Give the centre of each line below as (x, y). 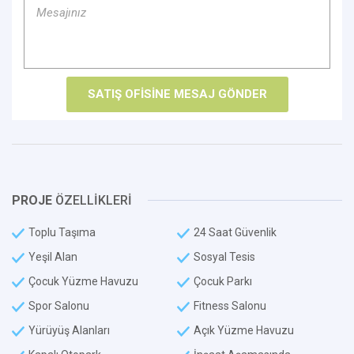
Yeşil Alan (53, 257)
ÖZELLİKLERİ (92, 200)
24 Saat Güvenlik (235, 232)
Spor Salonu (59, 306)
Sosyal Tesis (224, 257)
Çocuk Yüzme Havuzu (83, 281)
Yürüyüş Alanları (69, 330)
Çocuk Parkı (223, 281)
